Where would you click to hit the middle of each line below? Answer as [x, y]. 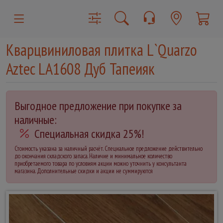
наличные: [36, 120]
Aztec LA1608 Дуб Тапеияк [80, 69]
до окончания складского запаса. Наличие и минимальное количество [93, 156]
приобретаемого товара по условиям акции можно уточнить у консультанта [101, 164]
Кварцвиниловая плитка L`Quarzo [102, 50]
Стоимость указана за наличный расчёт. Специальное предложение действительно [109, 149]
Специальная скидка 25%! [89, 134]
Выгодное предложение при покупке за [98, 106]
